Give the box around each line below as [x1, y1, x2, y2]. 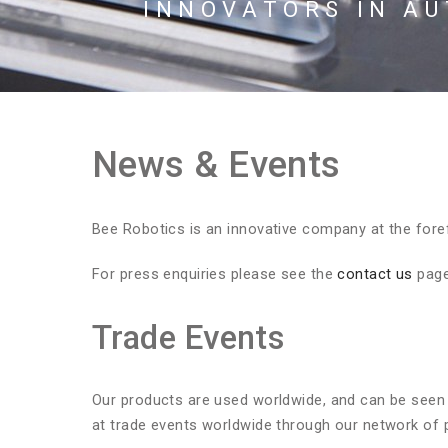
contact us [337, 265, 413, 283]
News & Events [92, 143, 341, 186]
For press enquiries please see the [92, 265, 338, 283]
